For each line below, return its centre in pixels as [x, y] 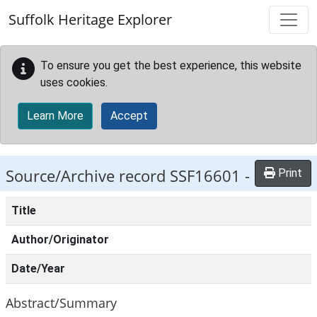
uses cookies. [74, 82]
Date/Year [38, 269]
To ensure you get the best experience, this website [171, 65]
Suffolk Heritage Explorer [90, 19]
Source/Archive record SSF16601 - [128, 176]
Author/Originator [60, 240]
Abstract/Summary [61, 302]
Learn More [55, 116]
